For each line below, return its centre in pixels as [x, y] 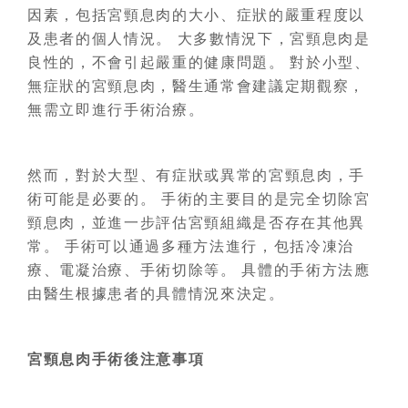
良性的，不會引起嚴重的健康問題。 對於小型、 [199, 62]
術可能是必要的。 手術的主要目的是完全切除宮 [199, 199]
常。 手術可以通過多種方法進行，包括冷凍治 [191, 246]
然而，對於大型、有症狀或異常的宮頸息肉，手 [197, 175]
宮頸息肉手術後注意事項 [116, 359]
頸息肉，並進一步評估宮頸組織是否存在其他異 [197, 223]
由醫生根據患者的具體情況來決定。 [156, 294]
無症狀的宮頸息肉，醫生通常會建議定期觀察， [197, 86]
